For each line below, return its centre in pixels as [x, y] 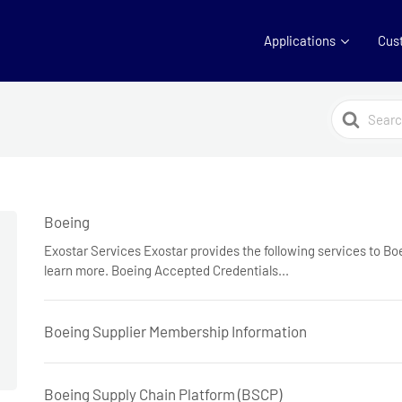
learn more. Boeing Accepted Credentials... [166, 270]
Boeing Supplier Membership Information [175, 331]
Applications [300, 40]
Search [353, 110]
